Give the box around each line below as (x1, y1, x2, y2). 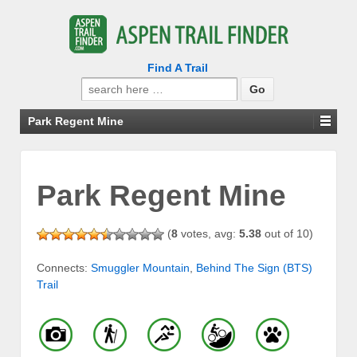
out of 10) (261, 226, 313, 240)
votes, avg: (178, 226, 239, 240)
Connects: (37, 261, 91, 275)
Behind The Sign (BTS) (196, 261, 312, 275)
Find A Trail (147, 61, 208, 74)
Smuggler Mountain (91, 261, 190, 275)
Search (80, 78, 118, 91)
